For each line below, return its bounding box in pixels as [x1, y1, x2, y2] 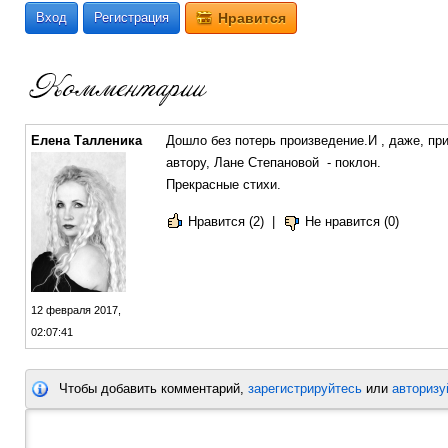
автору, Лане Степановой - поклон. [166, 155, 381, 170]
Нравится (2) [188, 214, 264, 229]
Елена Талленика [31, 133, 142, 148]
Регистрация [94, 10, 169, 25]
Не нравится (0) [305, 214, 399, 229]
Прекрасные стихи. [166, 177, 281, 192]
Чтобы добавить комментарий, [59, 381, 248, 396]
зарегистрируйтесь [248, 381, 362, 396]
